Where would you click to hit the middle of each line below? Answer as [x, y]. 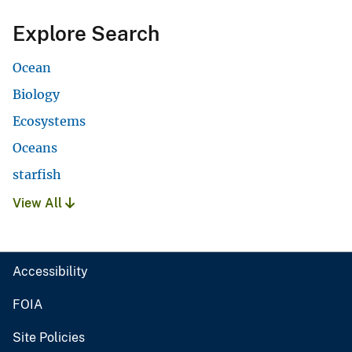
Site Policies [49, 338]
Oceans [35, 148]
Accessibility [50, 272]
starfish [37, 175]
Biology [36, 95]
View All [39, 203]
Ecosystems [49, 121]
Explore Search [86, 34]
